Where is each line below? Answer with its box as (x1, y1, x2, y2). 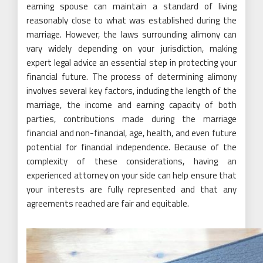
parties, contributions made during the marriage (26, 112, 237, 126)
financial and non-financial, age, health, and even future (26, 126, 237, 140)
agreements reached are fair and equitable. (26, 197, 189, 211)
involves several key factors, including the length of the (26, 84, 237, 98)
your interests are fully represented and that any (26, 183, 237, 197)
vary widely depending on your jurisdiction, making (26, 42, 237, 56)
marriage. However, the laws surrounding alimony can (26, 28, 237, 42)
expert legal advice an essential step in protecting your (26, 56, 237, 70)
